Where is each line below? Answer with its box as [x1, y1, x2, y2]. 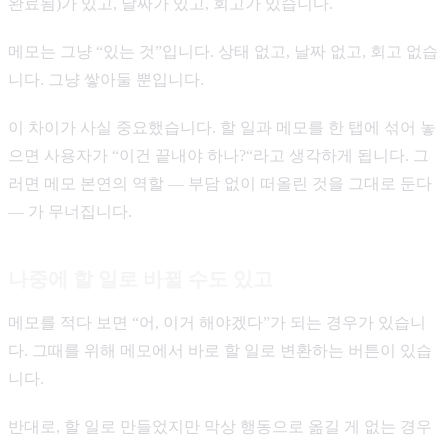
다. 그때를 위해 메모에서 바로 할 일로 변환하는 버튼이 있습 [8, 342, 432, 360]
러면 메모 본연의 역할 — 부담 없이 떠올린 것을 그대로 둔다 [8, 175, 432, 193]
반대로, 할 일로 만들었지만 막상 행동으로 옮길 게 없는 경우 [8, 418, 432, 436]
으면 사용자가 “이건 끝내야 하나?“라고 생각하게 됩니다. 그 [8, 147, 429, 165]
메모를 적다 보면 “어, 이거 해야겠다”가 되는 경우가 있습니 [8, 314, 426, 332]
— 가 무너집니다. [8, 203, 132, 221]
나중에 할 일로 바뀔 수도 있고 [8, 268, 273, 291]
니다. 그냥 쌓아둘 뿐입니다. [8, 71, 204, 89]
